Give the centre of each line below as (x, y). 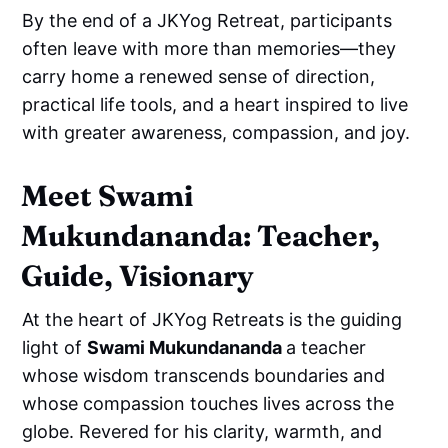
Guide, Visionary (138, 275)
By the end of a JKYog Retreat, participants (207, 20)
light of (55, 347)
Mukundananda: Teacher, (201, 235)
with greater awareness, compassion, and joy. (216, 132)
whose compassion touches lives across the (208, 403)
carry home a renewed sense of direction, (199, 76)
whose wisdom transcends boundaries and (204, 375)
